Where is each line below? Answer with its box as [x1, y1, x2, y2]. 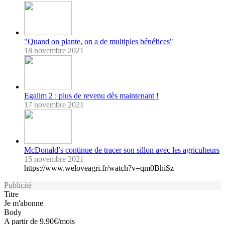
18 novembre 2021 [24, 46, 84, 55]
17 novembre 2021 [24, 100, 84, 109]
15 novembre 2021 [24, 154, 84, 163]
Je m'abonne [4, 198, 43, 207]
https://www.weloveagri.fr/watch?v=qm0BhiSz [24, 163, 174, 172]
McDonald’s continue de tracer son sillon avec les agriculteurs [24, 145, 219, 154]
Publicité [4, 180, 32, 189]
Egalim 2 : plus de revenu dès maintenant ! [24, 91, 159, 100]
